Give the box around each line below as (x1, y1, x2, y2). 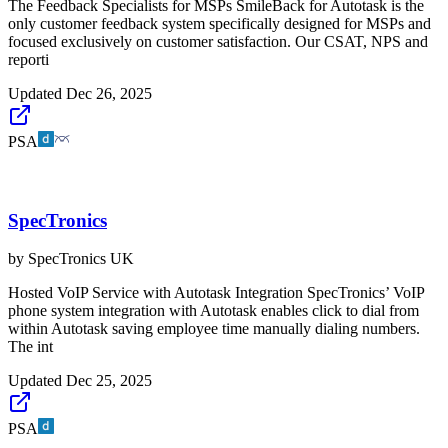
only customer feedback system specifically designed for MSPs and (8, 15, 431, 33)
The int (8, 338, 53, 356)
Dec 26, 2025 (66, 85, 152, 103)
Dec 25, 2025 (66, 372, 152, 390)
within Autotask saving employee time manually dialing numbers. (8, 320, 420, 338)
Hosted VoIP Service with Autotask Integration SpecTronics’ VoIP (8, 284, 424, 302)
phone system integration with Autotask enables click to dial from (8, 302, 419, 320)
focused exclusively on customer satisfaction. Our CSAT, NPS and (8, 33, 428, 51)
